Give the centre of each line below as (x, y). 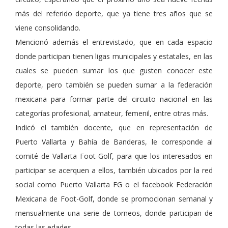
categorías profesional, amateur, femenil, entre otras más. (112, 113)
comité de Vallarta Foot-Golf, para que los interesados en (114, 156)
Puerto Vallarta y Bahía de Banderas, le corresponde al (114, 142)
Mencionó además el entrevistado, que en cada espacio (114, 42)
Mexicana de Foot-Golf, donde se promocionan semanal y (114, 199)
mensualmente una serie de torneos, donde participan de (114, 213)
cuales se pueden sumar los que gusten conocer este (114, 71)
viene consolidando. (48, 28)
